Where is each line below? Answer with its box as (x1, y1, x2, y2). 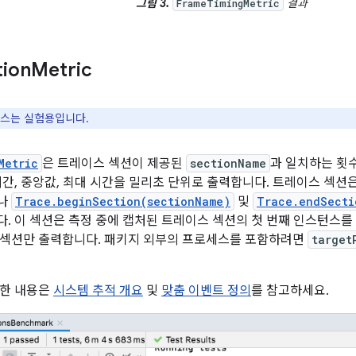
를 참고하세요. (251, 282, 329, 299)
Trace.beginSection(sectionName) (15, 193, 230, 209)
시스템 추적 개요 (53, 282, 143, 299)
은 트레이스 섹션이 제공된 (42, 155, 186, 172)
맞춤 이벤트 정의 (161, 282, 251, 299)
